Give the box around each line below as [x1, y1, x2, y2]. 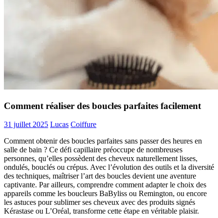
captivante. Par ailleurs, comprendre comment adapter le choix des [4, 181, 206, 189]
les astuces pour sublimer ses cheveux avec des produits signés [4, 198, 195, 207]
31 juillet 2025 [4, 120, 48, 129]
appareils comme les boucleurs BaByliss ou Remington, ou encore [4, 189, 207, 198]
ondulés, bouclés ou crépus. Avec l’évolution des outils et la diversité [4, 163, 214, 172]
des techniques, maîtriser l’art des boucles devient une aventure [4, 172, 196, 181]
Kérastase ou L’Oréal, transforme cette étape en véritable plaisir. [4, 207, 199, 216]
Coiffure [71, 120, 96, 129]
